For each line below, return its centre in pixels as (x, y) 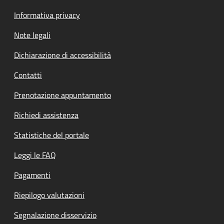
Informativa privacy (47, 15)
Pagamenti (32, 175)
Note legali (32, 35)
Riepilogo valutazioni (49, 195)
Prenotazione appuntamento (62, 95)
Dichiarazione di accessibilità (62, 55)
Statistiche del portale (51, 135)
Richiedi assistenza (46, 115)
